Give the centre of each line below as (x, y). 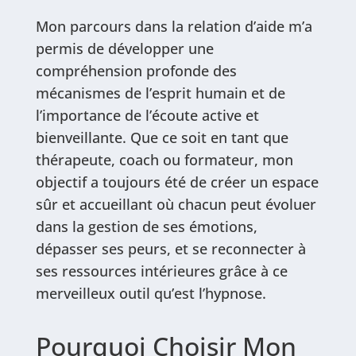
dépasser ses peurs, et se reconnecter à (170, 249)
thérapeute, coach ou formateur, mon (164, 160)
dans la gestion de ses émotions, (146, 226)
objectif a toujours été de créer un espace (177, 182)
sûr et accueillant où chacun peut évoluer (176, 204)
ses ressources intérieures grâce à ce (161, 271)
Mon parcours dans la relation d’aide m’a (174, 26)
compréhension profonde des (136, 71)
